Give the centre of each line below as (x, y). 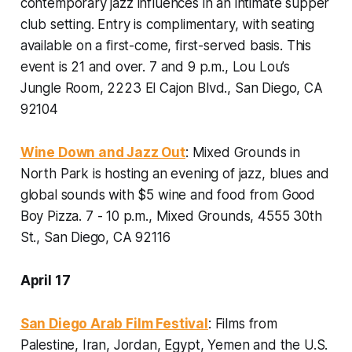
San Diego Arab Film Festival (114, 323)
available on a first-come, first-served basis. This (166, 45)
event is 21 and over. (84, 66)
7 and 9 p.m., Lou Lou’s (220, 66)
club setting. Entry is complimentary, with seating (167, 24)
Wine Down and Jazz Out (103, 152)
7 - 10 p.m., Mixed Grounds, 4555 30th (203, 216)
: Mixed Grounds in (242, 152)
